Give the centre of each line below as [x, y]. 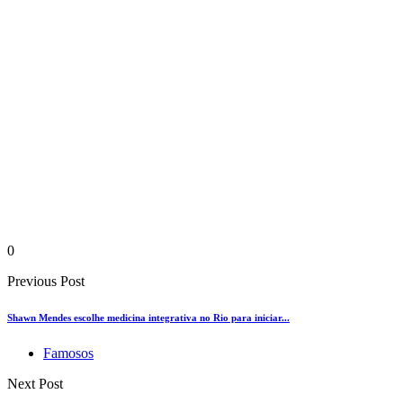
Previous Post [46, 282]
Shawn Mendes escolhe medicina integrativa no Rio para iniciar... [148, 318]
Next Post [35, 384]
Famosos [68, 354]
